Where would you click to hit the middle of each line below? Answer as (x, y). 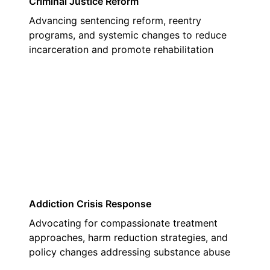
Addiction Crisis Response (90, 204)
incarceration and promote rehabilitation (121, 49)
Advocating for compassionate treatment (123, 223)
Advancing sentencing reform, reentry (115, 20)
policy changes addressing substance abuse (130, 252)
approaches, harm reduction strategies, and (128, 237)
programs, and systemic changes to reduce (128, 35)
